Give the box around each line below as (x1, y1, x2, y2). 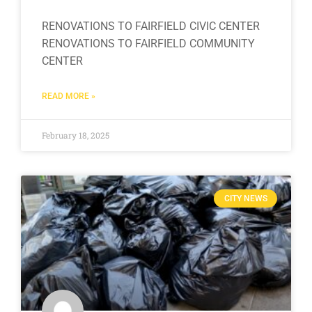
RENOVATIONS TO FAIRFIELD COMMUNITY (42, 36, 255, 50)
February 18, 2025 (42, 129, 109, 141)
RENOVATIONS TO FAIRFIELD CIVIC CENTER (42, 19, 260, 33)
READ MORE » (42, 91, 95, 101)
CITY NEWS (224, 193, 267, 203)
